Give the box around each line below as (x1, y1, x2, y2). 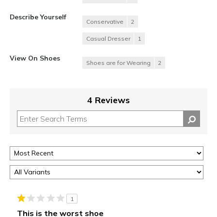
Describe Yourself (10, 12, 66, 21)
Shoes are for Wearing (86, 59, 151, 66)
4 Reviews (87, 94, 130, 106)
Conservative (86, 17, 124, 25)
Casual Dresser (86, 34, 130, 42)
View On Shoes (10, 53, 60, 62)
